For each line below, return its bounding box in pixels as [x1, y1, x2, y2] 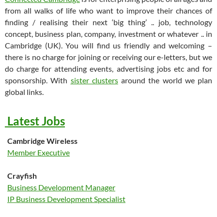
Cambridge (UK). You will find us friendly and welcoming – [5, 41, 212, 50]
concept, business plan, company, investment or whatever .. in [5, 29, 212, 38]
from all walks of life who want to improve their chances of [5, 6, 212, 15]
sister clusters [70, 76, 118, 85]
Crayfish [7, 171, 37, 180]
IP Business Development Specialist [7, 194, 125, 203]
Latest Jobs [5, 114, 65, 128]
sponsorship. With [5, 76, 71, 85]
